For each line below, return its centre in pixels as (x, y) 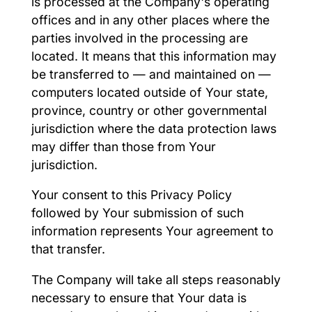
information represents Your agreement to (152, 231)
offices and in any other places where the (150, 19)
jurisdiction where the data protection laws (154, 128)
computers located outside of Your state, (149, 92)
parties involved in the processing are (139, 38)
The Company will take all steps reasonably (156, 279)
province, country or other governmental (149, 110)
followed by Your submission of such (137, 213)
